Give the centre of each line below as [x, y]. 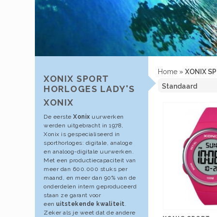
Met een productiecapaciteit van [90, 160]
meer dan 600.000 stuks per [85, 169]
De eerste [58, 116]
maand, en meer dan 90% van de [90, 178]
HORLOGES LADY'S [89, 89]
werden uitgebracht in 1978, [84, 125]
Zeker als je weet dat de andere [90, 212]
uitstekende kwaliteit [91, 204]
